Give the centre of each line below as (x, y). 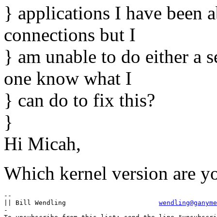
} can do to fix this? (79, 100)
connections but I (70, 35)
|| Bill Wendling (112, 203)
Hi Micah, (42, 144)
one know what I (68, 78)
